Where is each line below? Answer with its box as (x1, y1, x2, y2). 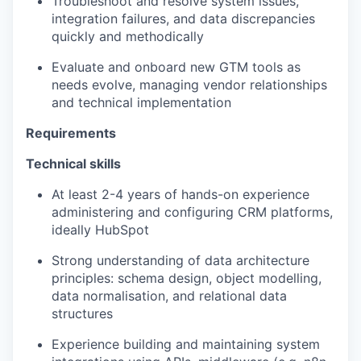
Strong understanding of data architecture (52, 252, 309, 269)
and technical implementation (52, 94, 231, 111)
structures (52, 305, 113, 322)
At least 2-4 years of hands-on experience (52, 186, 309, 203)
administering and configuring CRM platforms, (52, 204, 333, 221)
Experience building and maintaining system (52, 336, 320, 353)
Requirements (26, 125, 116, 142)
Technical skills (26, 156, 121, 172)
